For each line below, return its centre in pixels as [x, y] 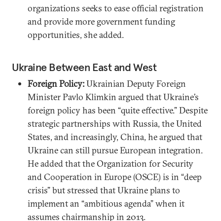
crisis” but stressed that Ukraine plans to [104, 190]
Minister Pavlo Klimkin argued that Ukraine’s [113, 97]
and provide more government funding [101, 21]
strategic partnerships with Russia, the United [115, 123]
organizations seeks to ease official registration [116, 8]
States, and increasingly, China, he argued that [115, 137]
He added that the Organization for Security [110, 163]
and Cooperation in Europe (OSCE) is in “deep [115, 177]
